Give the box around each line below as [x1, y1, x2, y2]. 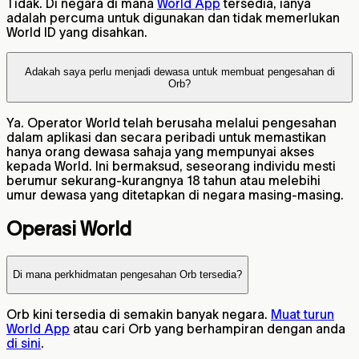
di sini [6, 335, 41, 350]
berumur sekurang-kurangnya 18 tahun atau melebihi [6, 173, 321, 188]
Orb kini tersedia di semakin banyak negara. [6, 306, 271, 321]
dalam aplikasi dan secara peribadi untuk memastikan [6, 130, 326, 145]
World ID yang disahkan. [6, 25, 147, 40]
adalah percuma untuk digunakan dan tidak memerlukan [6, 10, 340, 26]
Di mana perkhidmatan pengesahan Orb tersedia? [13, 268, 242, 281]
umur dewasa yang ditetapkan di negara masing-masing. [6, 188, 344, 203]
